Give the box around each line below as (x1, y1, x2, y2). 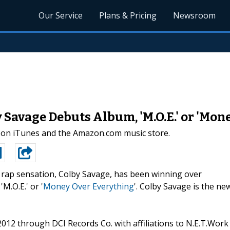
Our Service (39, 10, 83, 21)
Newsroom (173, 10, 216, 21)
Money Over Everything (43, 180, 134, 192)
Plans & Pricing (99, 10, 157, 21)
